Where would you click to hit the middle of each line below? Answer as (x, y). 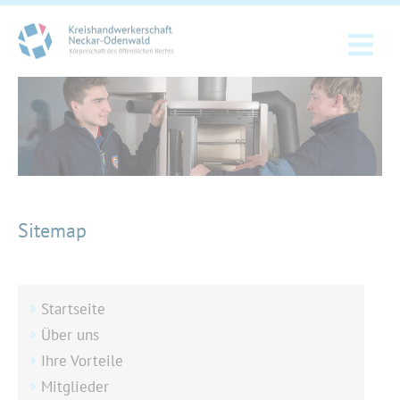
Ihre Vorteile (82, 360)
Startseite (73, 308)
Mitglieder (75, 386)
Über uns (70, 334)
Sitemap (52, 230)
